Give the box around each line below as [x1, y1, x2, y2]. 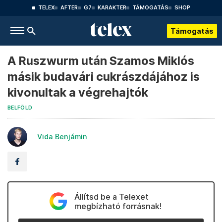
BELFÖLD [7, 105, 33, 111]
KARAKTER [97, 4, 126, 11]
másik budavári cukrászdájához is [7, 69, 200, 84]
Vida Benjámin [37, 132, 87, 141]
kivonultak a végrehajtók [7, 85, 148, 100]
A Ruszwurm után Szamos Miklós [7, 54, 194, 68]
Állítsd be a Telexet [74, 192, 149, 202]
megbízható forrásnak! [74, 201, 162, 211]
